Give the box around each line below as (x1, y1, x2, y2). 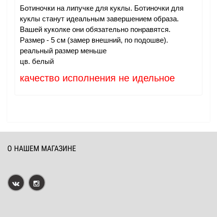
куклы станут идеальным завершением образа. (20, 15, 179, 23)
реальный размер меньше (20, 46, 107, 55)
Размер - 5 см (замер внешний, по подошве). (20, 36, 168, 44)
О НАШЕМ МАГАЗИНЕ (7, 144, 76, 153)
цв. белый (20, 57, 54, 65)
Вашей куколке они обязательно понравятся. (20, 25, 170, 33)
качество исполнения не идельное (20, 73, 175, 83)
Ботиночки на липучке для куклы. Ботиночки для (20, 4, 184, 12)
